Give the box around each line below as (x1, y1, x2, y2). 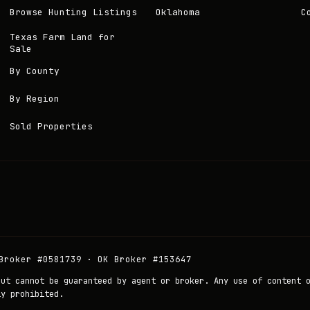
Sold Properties (10, 120, 93, 132)
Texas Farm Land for (10, 31, 116, 43)
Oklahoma (155, 6, 200, 18)
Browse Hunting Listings (10, 6, 138, 18)
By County (10, 64, 60, 77)
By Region (10, 92, 60, 104)
